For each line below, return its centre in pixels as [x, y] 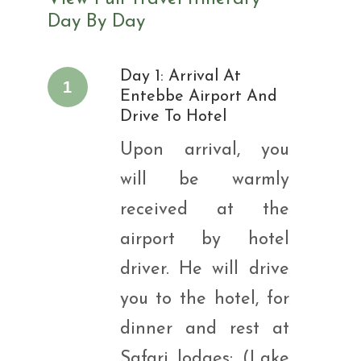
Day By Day [96, 22]
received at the [204, 210]
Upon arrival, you [204, 150]
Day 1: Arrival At [180, 77]
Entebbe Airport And [199, 97]
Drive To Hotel [173, 117]
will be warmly [204, 180]
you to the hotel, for [204, 299]
